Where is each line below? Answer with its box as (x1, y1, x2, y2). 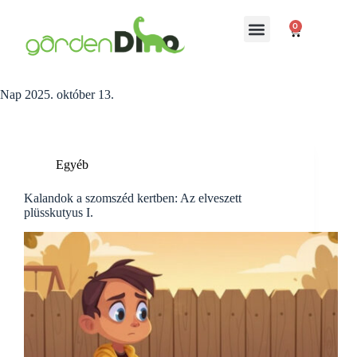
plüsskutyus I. (24, 206, 93, 219)
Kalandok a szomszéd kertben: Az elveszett (24, 191, 241, 205)
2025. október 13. (22, 88, 114, 101)
